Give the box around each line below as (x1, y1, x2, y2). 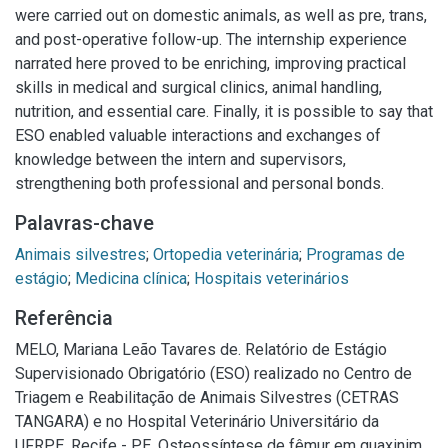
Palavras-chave (15, 211, 154, 235)
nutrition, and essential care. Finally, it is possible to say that (15, 102, 433, 121)
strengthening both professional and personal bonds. (15, 174, 384, 193)
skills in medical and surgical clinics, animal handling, (15, 78, 382, 97)
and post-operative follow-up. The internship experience (15, 30, 407, 49)
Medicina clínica (75, 269, 187, 288)
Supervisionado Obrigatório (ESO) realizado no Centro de (15, 364, 412, 383)
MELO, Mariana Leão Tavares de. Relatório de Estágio (15, 340, 387, 359)
